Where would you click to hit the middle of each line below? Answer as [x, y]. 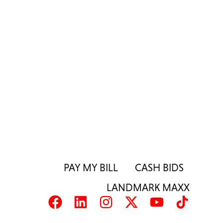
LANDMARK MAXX [148, 187]
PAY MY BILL [91, 167]
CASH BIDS [159, 167]
